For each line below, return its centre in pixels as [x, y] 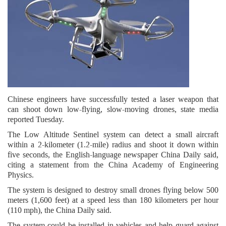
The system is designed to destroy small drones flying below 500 [113, 190]
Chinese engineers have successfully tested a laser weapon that [113, 99]
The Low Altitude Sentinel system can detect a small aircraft [113, 134]
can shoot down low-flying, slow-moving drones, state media [113, 109]
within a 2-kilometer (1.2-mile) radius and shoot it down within [113, 145]
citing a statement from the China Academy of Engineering [113, 165]
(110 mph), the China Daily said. [60, 210]
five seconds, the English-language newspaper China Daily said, [113, 155]
